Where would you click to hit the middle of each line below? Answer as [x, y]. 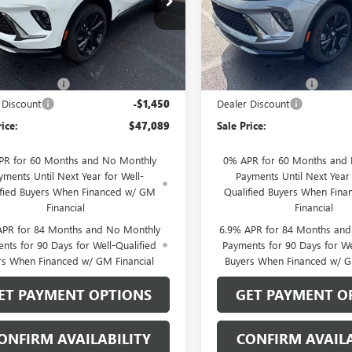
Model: [233, 25]
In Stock [240, 57]
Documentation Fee [261, 83]
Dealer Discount [253, 103]
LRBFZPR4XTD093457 [280, 14]
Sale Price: [242, 125]
